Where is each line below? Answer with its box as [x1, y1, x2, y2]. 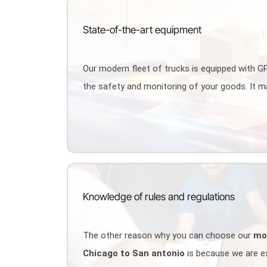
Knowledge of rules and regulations [83, 190, 235, 203]
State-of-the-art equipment [83, 23, 202, 36]
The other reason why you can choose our [83, 229, 254, 241]
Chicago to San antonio [83, 247, 185, 259]
